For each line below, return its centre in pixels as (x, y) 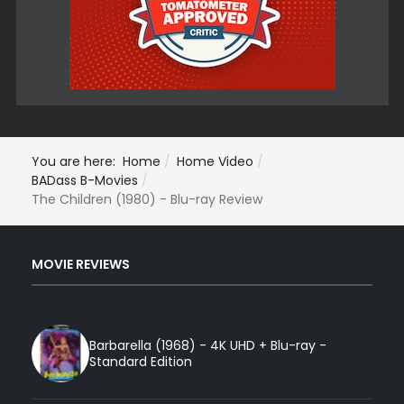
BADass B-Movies (85, 181)
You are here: (77, 162)
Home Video (215, 162)
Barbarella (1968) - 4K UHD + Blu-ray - (208, 346)
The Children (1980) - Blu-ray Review (147, 200)
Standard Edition (141, 362)
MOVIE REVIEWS (81, 264)
